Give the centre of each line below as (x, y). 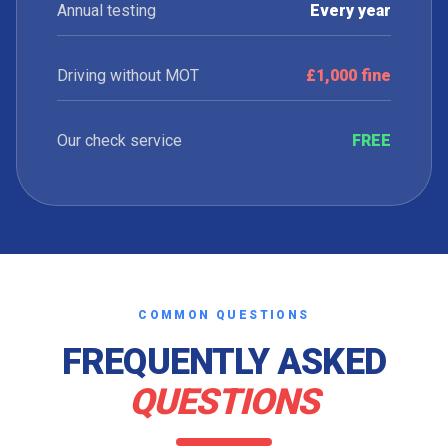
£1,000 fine (348, 75)
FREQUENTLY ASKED (224, 362)
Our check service (119, 140)
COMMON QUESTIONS (224, 315)
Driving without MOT (128, 75)
